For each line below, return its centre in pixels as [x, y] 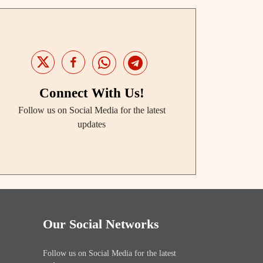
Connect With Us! [92, 93]
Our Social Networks [101, 224]
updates [92, 124]
